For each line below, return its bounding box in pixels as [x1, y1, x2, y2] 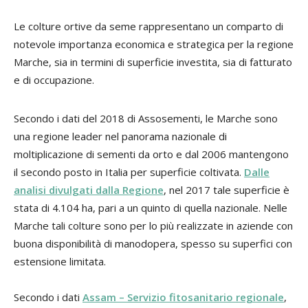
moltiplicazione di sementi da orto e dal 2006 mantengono [14, 146, 289, 161]
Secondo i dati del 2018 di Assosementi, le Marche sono [14, 111, 278, 125]
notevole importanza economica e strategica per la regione [14, 36, 294, 51]
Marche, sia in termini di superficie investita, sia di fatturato [14, 54, 292, 69]
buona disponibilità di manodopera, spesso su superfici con [14, 236, 292, 250]
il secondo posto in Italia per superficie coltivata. [14, 164, 244, 179]
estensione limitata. [14, 254, 106, 268]
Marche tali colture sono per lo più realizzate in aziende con [14, 218, 293, 232]
